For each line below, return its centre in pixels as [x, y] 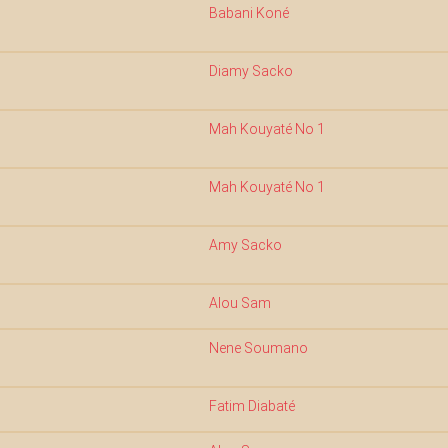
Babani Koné [249, 13]
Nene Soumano [258, 348]
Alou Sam [240, 303]
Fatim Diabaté [252, 406]
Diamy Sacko [251, 71]
